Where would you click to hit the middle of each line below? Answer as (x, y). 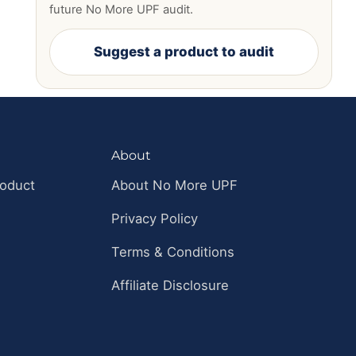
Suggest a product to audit (184, 52)
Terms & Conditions (173, 252)
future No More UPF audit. (121, 10)
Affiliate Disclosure (170, 286)
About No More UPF (175, 186)
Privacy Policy (155, 219)
